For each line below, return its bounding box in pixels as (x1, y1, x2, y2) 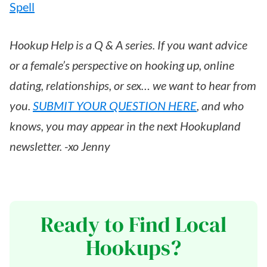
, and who (197, 98, 244, 113)
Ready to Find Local (41, 209, 226, 239)
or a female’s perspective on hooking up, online (10, 57, 234, 72)
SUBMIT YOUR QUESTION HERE (33, 98, 197, 113)
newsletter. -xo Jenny (10, 138, 110, 153)
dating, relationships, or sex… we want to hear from (10, 77, 256, 92)
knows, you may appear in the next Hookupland (10, 118, 241, 133)
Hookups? (86, 232, 181, 262)
